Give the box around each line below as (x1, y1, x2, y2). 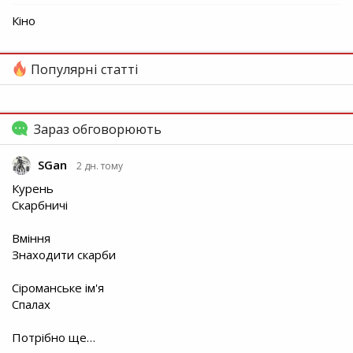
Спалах (12, 295, 50, 312)
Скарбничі (12, 196, 68, 213)
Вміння (12, 229, 50, 246)
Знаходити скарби (12, 246, 116, 262)
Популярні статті (28, 61, 139, 79)
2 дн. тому (76, 159, 123, 173)
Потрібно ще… (12, 329, 95, 345)
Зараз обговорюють (31, 121, 162, 139)
